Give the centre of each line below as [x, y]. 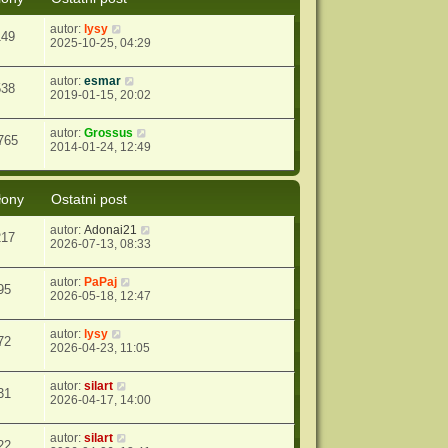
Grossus [109, 132]
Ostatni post [89, 198]
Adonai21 [111, 229]
